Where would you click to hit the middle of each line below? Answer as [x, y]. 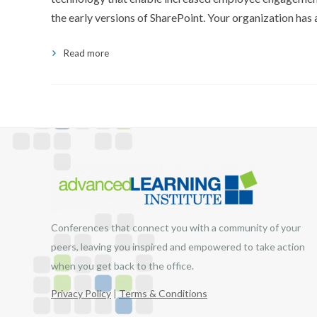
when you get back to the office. [122, 266]
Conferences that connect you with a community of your [176, 227]
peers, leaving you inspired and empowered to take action [178, 247]
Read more [86, 53]
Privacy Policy [81, 293]
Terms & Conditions [163, 293]
